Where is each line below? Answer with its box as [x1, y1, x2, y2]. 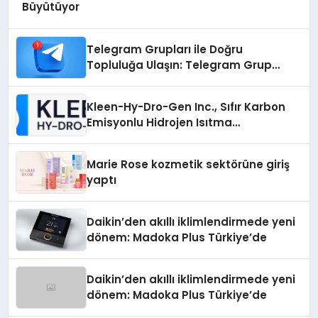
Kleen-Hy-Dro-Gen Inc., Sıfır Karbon [87, 99, 286, 114]
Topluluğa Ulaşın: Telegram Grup [87, 57, 273, 72]
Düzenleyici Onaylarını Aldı [87, 146, 236, 161]
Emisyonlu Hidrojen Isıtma [87, 114, 233, 130]
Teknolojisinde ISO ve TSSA [87, 130, 239, 146]
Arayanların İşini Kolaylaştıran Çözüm [87, 72, 297, 88]
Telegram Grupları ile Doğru [87, 41, 243, 57]
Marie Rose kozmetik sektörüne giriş [87, 156, 290, 172]
